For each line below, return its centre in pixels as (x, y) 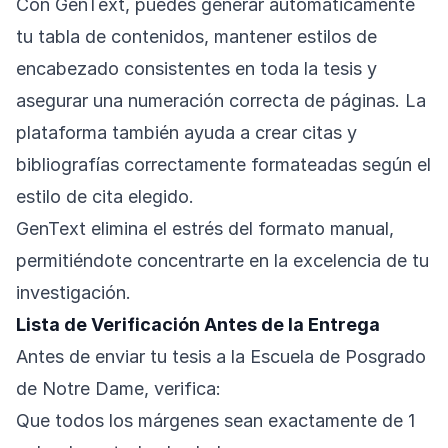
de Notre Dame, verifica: (118, 389)
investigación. (73, 293)
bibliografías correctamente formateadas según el (223, 165)
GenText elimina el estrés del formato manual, (205, 229)
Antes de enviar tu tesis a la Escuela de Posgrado (221, 357)
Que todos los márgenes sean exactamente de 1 (215, 421)
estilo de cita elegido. (105, 197)
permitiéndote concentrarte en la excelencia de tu (222, 261)
